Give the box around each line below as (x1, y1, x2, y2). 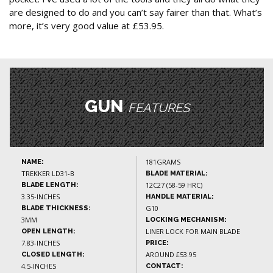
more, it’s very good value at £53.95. (9, 19, 164, 32)
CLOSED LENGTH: (21, 250, 85, 259)
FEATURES (127, 101, 190, 116)
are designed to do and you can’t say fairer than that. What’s (9, 6, 262, 19)
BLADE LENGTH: (21, 181, 79, 190)
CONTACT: (146, 262, 183, 271)
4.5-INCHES (21, 261, 56, 271)
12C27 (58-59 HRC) (146, 180, 202, 190)
